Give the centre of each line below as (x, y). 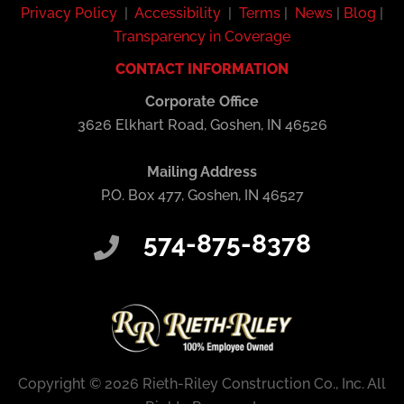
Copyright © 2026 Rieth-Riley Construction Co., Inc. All (202, 383)
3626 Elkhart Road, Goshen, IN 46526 (202, 125)
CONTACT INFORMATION (202, 69)
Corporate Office (202, 101)
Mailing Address (202, 172)
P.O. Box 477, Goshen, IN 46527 (202, 196)
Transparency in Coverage (202, 37)
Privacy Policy (69, 13)
